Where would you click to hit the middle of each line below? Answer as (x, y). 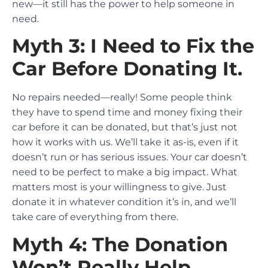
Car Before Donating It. (127, 69)
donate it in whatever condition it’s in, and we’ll (124, 202)
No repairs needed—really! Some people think (122, 98)
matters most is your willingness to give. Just (119, 187)
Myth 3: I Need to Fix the (133, 46)
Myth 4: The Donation (120, 244)
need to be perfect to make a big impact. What (125, 172)
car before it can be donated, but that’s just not (125, 127)
